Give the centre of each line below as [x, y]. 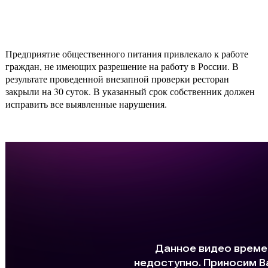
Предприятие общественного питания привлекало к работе [127, 54]
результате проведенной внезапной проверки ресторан [117, 79]
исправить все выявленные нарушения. [86, 104]
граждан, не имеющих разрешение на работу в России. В [122, 66]
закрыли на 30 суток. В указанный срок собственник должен [130, 92]
